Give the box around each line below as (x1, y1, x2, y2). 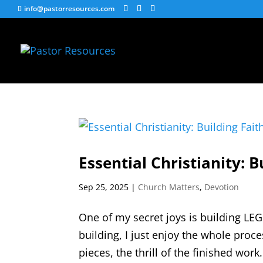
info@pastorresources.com (24, 4, 114, 14)
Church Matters (138, 181, 200, 193)
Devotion (204, 181, 240, 193)
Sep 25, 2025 (79, 181, 129, 193)
